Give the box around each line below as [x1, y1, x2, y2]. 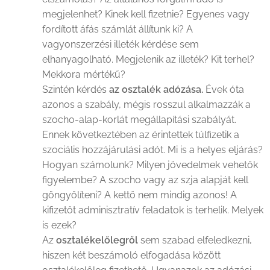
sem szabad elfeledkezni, [138, 234, 252, 246]
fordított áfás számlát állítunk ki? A [42, 24, 193, 35]
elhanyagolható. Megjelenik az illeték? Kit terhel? [42, 54, 254, 65]
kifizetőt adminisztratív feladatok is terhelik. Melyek [42, 204, 263, 216]
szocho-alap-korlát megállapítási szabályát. [42, 114, 236, 125]
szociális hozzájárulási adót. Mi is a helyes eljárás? [42, 144, 263, 155]
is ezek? [42, 219, 77, 231]
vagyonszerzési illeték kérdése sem [42, 39, 199, 50]
